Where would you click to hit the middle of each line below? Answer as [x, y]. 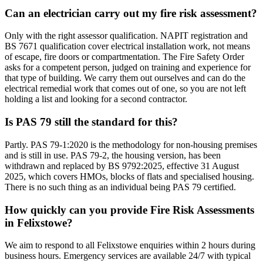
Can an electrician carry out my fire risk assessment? [131, 13]
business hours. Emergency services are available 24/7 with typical [128, 256]
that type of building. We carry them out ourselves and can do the [125, 78]
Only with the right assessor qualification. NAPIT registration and [126, 36]
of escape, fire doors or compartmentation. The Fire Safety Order [124, 57]
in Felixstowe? [39, 222]
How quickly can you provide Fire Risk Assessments [129, 210]
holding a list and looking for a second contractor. [96, 99]
